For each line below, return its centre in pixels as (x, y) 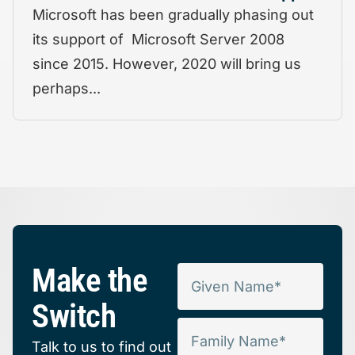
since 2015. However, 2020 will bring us (167, 64)
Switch (74, 317)
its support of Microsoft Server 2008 (158, 40)
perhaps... (67, 89)
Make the (90, 281)
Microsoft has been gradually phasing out (173, 15)
